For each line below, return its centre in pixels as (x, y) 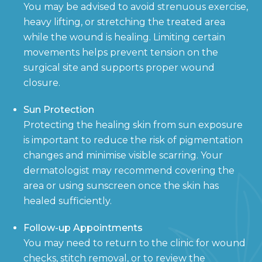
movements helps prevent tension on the (121, 52)
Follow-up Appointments (83, 227)
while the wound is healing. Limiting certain (124, 37)
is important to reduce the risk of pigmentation (133, 140)
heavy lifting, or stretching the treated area (124, 22)
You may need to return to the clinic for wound (135, 243)
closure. (42, 82)
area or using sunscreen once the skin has (121, 185)
